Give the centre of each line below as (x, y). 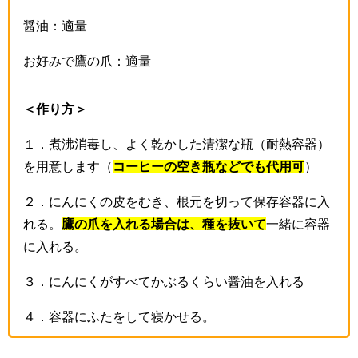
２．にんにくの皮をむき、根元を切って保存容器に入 (177, 202)
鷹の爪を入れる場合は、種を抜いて (164, 224)
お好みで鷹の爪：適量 (87, 61)
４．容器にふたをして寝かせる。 (119, 317)
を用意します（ (68, 167)
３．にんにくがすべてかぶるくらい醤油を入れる (164, 282)
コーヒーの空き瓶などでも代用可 (209, 167)
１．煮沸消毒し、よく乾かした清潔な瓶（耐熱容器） (177, 144)
